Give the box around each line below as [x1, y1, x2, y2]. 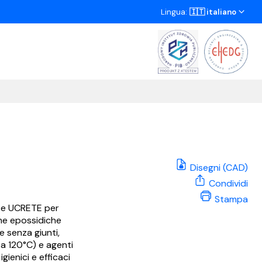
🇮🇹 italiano [189, 7, 236, 17]
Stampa [212, 193, 248, 205]
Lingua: [161, 7, 189, 17]
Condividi [206, 177, 248, 189]
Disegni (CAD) [188, 161, 248, 174]
